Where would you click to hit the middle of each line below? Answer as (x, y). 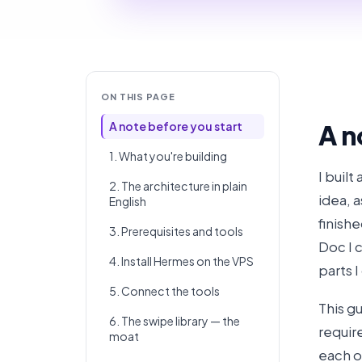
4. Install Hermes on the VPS (181, 261)
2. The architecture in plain (178, 186)
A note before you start (176, 126)
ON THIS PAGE (138, 97)
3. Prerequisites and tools (176, 231)
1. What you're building (168, 156)
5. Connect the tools (164, 291)
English (128, 201)
